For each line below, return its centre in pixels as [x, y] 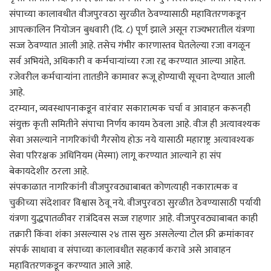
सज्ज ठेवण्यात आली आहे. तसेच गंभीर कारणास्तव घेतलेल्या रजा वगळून [130, 45]
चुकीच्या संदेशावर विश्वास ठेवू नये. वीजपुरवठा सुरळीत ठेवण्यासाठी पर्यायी [135, 203]
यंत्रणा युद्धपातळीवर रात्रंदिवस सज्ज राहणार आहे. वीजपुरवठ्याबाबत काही [133, 218]
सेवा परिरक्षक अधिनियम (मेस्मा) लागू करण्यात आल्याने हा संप [115, 155]
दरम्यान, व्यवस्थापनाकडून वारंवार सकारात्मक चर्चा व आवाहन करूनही [130, 108]
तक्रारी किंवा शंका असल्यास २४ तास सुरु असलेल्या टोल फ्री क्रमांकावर [132, 234]
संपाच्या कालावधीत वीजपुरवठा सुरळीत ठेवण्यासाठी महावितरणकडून [128, 14]
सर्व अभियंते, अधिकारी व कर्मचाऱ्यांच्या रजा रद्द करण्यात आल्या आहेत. [127, 61]
